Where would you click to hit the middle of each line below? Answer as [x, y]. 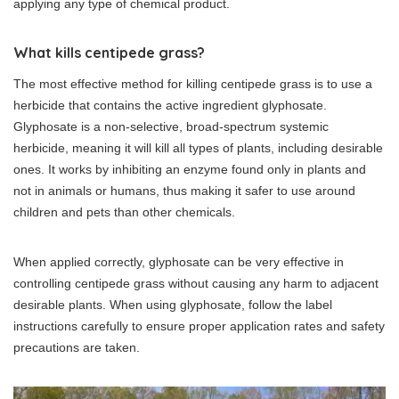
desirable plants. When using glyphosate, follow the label [173, 304]
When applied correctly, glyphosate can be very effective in [179, 261]
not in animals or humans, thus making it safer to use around [184, 190]
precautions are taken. [77, 347]
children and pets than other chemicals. [124, 212]
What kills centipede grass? [109, 52]
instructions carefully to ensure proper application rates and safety [199, 326]
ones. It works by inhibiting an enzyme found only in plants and [190, 169]
